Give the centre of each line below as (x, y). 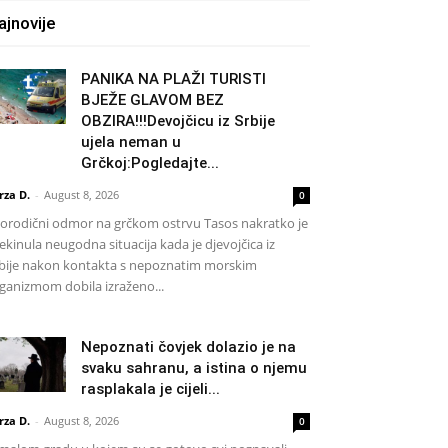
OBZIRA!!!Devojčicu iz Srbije (178, 121)
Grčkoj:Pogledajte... (150, 163)
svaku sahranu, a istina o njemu (194, 368)
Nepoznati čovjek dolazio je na (188, 347)
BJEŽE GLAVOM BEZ (152, 100)
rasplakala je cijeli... (150, 389)
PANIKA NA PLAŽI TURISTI (173, 79)
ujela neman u (131, 142)
